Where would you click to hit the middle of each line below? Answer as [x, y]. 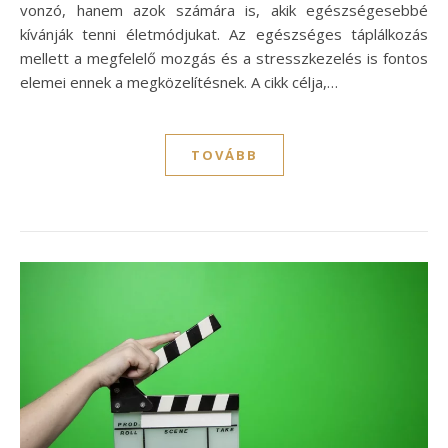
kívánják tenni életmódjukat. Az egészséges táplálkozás [224, 34]
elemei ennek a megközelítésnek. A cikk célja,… [179, 82]
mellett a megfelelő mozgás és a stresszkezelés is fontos [224, 58]
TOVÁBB [224, 155]
